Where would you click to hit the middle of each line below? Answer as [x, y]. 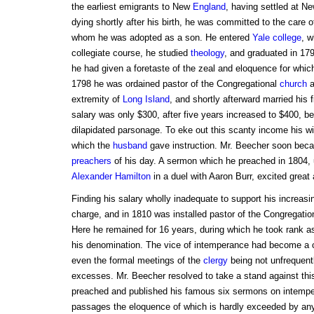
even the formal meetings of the [137, 261]
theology [207, 53]
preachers [91, 161]
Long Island [146, 100]
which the [92, 146]
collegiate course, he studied [131, 53]
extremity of [97, 100]
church [293, 84]
